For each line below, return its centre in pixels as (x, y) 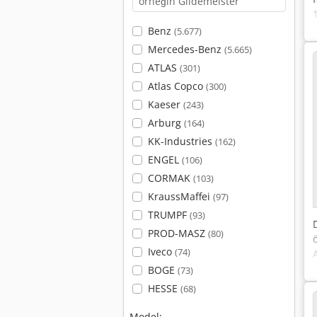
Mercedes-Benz (186, 49)
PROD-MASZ (178, 233)
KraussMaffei (180, 196)
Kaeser (165, 104)
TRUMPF (168, 215)
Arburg (166, 123)
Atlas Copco (177, 86)
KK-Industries (181, 141)
